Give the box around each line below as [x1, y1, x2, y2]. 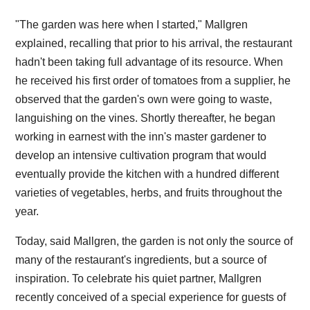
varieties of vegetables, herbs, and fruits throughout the [15, 186, 283, 199]
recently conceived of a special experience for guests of [15, 291, 286, 303]
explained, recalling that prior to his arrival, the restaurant [15, 37, 293, 49]
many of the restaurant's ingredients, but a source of [15, 253, 267, 266]
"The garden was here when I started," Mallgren [15, 18, 248, 30]
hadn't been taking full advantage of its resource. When [15, 55, 284, 68]
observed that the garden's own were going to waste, [15, 93, 273, 105]
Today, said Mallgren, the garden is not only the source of [15, 235, 293, 247]
